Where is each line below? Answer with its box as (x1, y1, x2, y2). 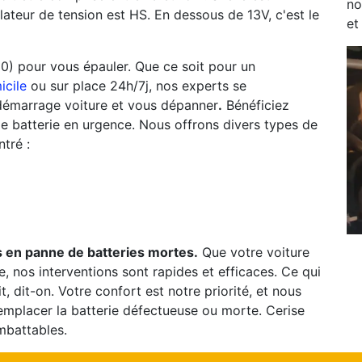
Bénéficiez (222, 97, 289, 113)
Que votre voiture (198, 244, 309, 260)
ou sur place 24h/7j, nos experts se (27, 78, 246, 94)
